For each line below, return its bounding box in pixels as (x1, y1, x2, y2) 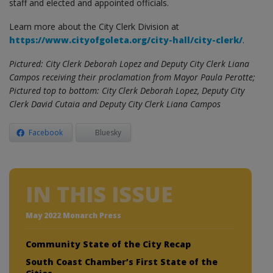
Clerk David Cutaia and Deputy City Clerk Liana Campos (9, 97, 221, 110)
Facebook (29, 127, 63, 138)
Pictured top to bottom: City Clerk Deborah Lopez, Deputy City (9, 84, 244, 96)
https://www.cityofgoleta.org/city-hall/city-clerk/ (9, 34, 243, 46)
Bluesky (95, 127, 121, 138)
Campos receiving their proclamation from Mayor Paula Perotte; (9, 71, 255, 83)
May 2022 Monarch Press (26, 210, 121, 221)
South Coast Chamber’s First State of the (26, 255, 218, 268)
